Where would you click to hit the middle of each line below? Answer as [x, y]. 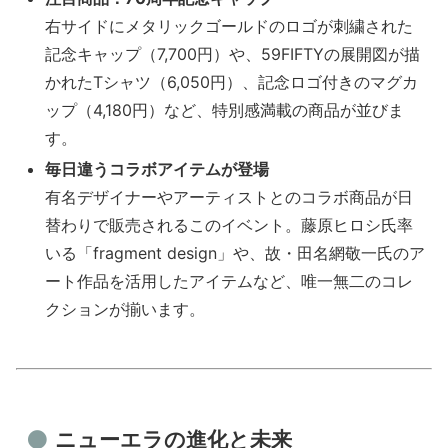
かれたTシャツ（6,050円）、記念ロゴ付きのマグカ [232, 82]
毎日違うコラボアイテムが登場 [157, 169]
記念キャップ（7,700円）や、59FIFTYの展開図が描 [233, 54]
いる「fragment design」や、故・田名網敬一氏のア [235, 253]
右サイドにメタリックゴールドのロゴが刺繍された [229, 26]
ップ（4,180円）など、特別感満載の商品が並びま [225, 110]
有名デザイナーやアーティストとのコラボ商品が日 [229, 197]
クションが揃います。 [125, 309]
